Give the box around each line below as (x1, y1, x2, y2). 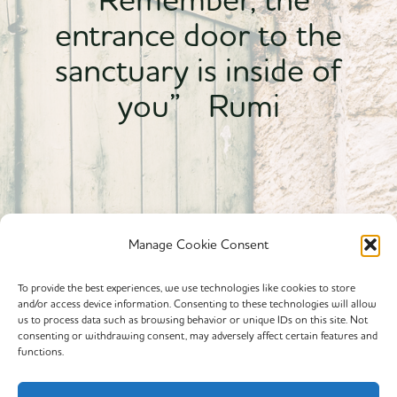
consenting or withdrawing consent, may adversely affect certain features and (18, 329, 378, 342)
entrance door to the (55, 14, 342, 55)
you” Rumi (117, 85, 280, 126)
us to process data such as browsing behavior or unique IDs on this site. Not (18, 313, 368, 326)
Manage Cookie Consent (128, 236, 269, 253)
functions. (18, 345, 64, 358)
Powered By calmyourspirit (18, 302, 206, 323)
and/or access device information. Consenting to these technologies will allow (18, 297, 377, 310)
